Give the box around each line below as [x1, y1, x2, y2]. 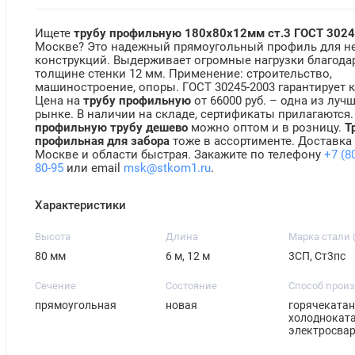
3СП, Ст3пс [288, 250, 346, 263]
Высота [35, 231, 71, 243]
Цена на [35, 94, 84, 109]
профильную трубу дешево [35, 120, 189, 136]
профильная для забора [35, 134, 170, 149]
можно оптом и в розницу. [188, 120, 345, 136]
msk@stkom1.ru [124, 161, 212, 176]
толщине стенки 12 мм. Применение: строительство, [35, 67, 333, 82]
